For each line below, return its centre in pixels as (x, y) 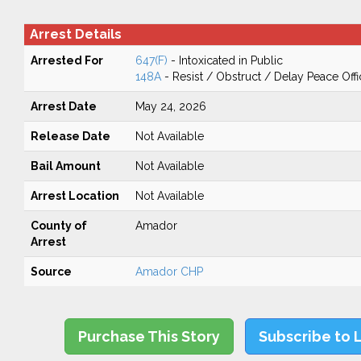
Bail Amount (65, 166)
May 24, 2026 (170, 106)
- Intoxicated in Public (225, 60)
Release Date (70, 136)
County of (58, 226)
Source (51, 272)
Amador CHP (169, 272)
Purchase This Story (149, 336)
